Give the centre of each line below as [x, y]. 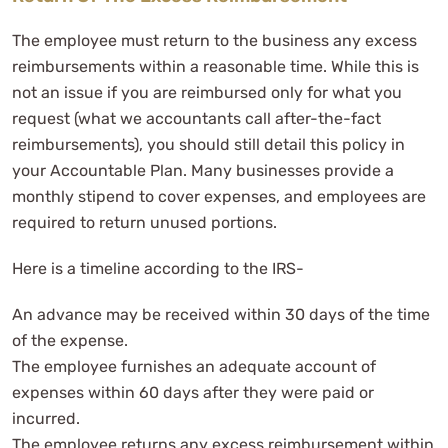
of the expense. [70, 340]
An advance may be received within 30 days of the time [221, 314]
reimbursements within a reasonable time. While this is [215, 66]
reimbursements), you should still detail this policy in [208, 144]
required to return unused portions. [144, 222]
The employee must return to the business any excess [214, 40]
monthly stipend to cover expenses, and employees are [219, 196]
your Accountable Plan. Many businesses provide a [203, 170]
